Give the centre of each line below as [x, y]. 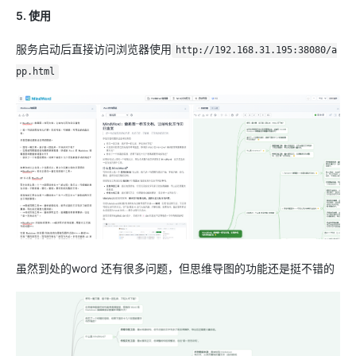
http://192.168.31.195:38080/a [256, 50]
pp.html [35, 72]
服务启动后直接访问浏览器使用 [94, 49]
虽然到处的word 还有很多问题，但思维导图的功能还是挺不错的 [175, 269]
